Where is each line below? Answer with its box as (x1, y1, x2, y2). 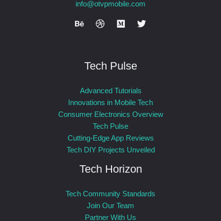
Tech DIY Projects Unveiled (66, 145, 155, 154)
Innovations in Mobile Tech (68, 98, 153, 107)
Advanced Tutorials (79, 86, 142, 95)
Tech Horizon (79, 162, 142, 175)
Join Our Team (87, 201, 134, 210)
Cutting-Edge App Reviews (67, 133, 154, 142)
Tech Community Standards (66, 189, 155, 198)
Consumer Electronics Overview (58, 110, 163, 118)
